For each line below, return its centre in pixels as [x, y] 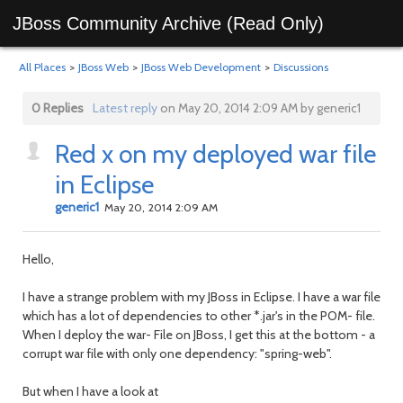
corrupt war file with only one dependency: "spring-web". [177, 354]
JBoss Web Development [201, 67]
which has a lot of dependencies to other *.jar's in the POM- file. [199, 316]
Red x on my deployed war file [215, 154]
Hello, [38, 259]
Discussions [301, 67]
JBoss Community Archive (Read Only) [168, 23]
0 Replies [58, 108]
